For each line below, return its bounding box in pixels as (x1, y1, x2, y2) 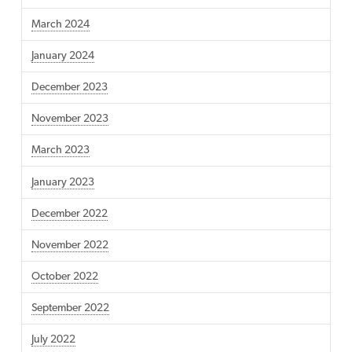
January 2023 (31, 176, 94, 189)
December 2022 (31, 207, 108, 220)
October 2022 (31, 271, 98, 284)
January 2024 (31, 49, 94, 62)
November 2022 (31, 239, 108, 251)
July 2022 (31, 334, 75, 346)
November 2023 (31, 113, 108, 126)
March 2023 (31, 145, 90, 157)
